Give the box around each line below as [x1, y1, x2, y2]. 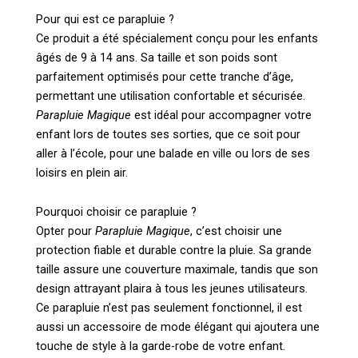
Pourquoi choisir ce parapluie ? [36, 205, 197, 220]
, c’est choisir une [190, 224, 282, 239]
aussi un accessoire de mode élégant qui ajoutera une [36, 320, 320, 335]
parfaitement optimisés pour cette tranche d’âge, [36, 69, 293, 84]
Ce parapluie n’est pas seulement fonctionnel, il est [36, 300, 302, 316]
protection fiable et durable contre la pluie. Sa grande [36, 243, 312, 258]
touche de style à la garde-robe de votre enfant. [36, 339, 285, 354]
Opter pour [36, 224, 95, 239]
